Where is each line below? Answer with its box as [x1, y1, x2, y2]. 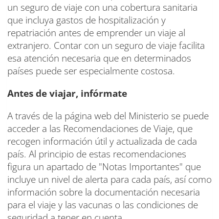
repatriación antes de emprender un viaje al [7, 26, 185, 39]
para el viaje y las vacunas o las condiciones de [7, 198, 198, 211]
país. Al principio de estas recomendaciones [7, 147, 186, 160]
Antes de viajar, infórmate [7, 87, 127, 100]
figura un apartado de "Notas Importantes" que [7, 160, 201, 173]
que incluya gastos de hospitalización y [7, 13, 166, 26]
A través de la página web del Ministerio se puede [7, 109, 209, 122]
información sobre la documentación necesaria [7, 185, 200, 198]
